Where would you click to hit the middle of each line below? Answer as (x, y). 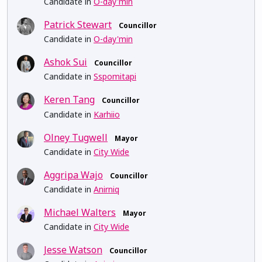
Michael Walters (80, 212)
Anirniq (106, 189)
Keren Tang (69, 100)
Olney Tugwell (76, 137)
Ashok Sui (65, 62)
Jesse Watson (73, 250)
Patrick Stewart (78, 25)
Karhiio (107, 114)
